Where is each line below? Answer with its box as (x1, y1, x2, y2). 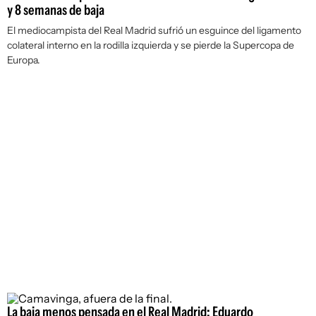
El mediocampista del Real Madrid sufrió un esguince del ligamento (7, 24, 301, 37)
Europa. (7, 54, 40, 66)
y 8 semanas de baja (7, 1, 104, 18)
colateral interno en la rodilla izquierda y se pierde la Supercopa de (7, 39, 294, 51)
